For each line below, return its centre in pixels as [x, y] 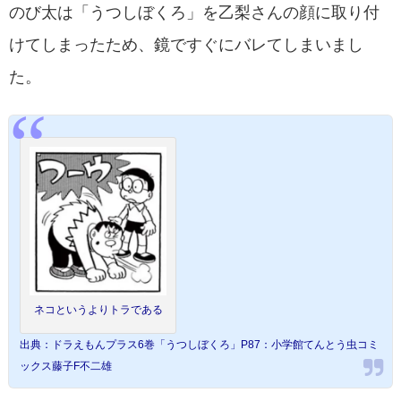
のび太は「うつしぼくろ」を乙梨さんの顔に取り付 [194, 13]
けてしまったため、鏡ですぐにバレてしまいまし [186, 45]
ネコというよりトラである [98, 310]
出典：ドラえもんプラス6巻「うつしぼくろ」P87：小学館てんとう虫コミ [199, 345]
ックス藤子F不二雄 [66, 367]
